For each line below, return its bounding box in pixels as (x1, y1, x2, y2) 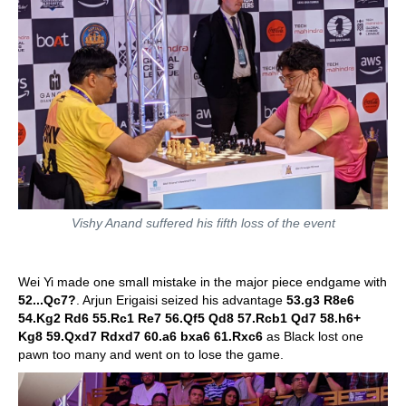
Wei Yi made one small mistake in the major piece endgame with (18, 275, 387, 290)
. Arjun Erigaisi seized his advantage (76, 293, 286, 308)
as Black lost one (263, 329, 363, 344)
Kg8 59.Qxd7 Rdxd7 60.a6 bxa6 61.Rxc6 (18, 329, 263, 344)
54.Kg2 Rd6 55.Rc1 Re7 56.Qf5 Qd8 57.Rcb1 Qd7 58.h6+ (18, 311, 361, 326)
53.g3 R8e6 (286, 293, 354, 308)
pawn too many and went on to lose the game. (18, 347, 284, 362)
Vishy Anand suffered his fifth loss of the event (71, 216, 335, 231)
